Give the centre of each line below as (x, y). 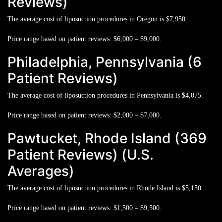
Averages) (41, 171)
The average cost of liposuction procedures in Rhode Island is (95, 188)
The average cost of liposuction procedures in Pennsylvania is (95, 95)
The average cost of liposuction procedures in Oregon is (87, 19)
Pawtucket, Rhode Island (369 (107, 138)
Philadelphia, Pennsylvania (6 (105, 62)
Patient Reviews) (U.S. (81, 154)
